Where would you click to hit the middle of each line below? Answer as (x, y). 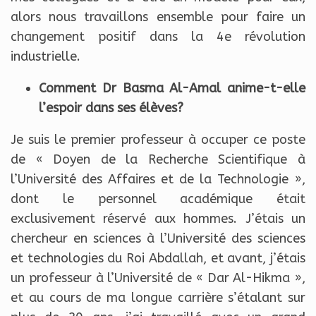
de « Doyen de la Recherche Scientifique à (158, 160)
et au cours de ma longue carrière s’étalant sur (158, 298)
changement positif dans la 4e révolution (158, 37)
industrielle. (45, 57)
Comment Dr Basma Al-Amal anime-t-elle (172, 89)
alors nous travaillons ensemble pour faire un (158, 17)
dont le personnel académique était (158, 199)
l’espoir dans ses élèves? (111, 108)
